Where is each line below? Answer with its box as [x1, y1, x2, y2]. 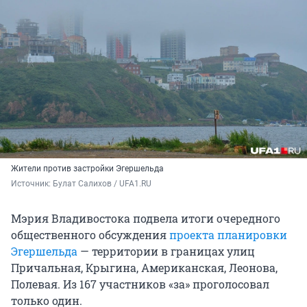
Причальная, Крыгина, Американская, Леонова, [11, 260, 278, 275]
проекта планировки [169, 228, 287, 243]
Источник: [11, 179, 53, 189]
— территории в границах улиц [77, 244, 255, 259]
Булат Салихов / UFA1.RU [53, 179, 151, 189]
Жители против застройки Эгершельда [11, 164, 164, 174]
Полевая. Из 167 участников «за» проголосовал [11, 277, 269, 292]
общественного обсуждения [11, 228, 169, 243]
